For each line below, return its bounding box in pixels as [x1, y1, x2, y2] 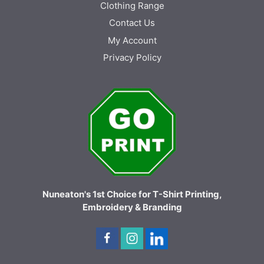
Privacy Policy [103, 52, 161, 64]
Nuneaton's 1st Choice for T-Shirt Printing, [42, 189, 222, 200]
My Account [107, 34, 157, 46]
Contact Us [109, 17, 155, 29]
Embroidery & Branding [82, 202, 182, 213]
